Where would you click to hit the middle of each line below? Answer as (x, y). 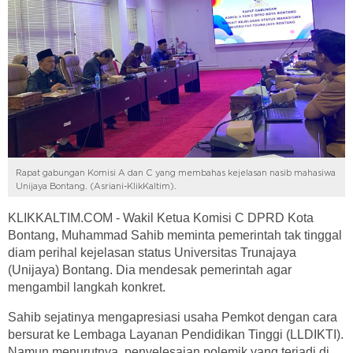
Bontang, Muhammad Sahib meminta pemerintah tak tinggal (175, 235)
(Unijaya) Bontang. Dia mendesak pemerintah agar (150, 270)
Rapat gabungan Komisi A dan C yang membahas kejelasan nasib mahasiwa (176, 173)
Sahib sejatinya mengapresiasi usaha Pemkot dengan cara (173, 317)
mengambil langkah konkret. (87, 287)
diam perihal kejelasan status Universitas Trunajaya (152, 253)
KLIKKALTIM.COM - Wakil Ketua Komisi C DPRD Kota (161, 218)
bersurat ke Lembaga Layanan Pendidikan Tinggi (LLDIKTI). (176, 334)
